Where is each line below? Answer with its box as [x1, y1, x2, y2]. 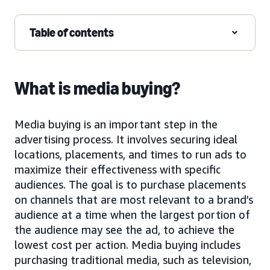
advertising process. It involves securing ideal [14, 132, 237, 146]
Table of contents [30, 25, 114, 40]
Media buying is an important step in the [14, 117, 218, 131]
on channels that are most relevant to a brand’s [14, 192, 253, 206]
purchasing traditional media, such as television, [14, 253, 251, 266]
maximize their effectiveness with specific [14, 162, 221, 176]
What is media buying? [14, 77, 181, 99]
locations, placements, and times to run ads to [14, 147, 246, 161]
